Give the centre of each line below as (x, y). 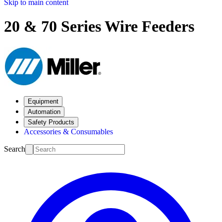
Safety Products (51, 122)
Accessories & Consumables (68, 131)
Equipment (43, 101)
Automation (44, 111)
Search (15, 149)
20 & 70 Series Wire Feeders (99, 27)
